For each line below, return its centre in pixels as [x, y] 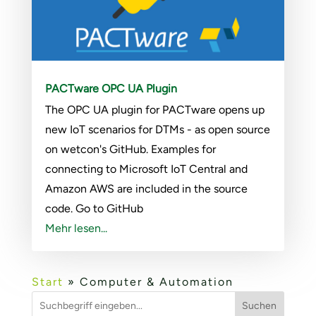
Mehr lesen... [76, 229]
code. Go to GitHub [94, 209]
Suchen [260, 305]
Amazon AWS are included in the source [146, 189]
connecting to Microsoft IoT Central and [146, 169]
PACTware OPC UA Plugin [111, 89]
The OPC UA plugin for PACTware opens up [154, 110]
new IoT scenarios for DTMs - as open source [157, 130]
